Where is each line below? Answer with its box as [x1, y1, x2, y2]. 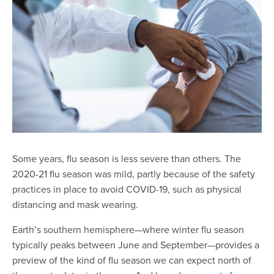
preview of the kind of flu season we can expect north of [12, 253, 251, 267]
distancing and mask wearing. [12, 197, 138, 211]
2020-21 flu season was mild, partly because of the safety [12, 166, 255, 180]
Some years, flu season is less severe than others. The [12, 151, 241, 165]
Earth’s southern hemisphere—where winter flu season [12, 222, 244, 236]
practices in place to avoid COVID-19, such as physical [12, 182, 242, 196]
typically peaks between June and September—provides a [12, 237, 259, 251]
